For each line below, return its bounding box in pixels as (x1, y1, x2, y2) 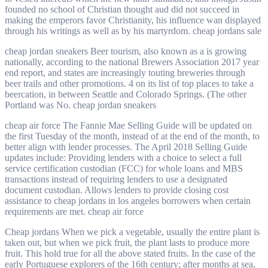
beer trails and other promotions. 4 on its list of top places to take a (5, 78, 254, 89)
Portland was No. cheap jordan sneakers (5, 99, 156, 110)
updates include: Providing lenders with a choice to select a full (5, 152, 242, 163)
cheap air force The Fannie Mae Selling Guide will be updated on (5, 120, 252, 130)
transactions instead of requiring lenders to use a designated (5, 173, 227, 184)
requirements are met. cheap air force (5, 206, 144, 217)
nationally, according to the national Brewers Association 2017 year (5, 56, 259, 67)
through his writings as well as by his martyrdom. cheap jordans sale (5, 25, 261, 36)
